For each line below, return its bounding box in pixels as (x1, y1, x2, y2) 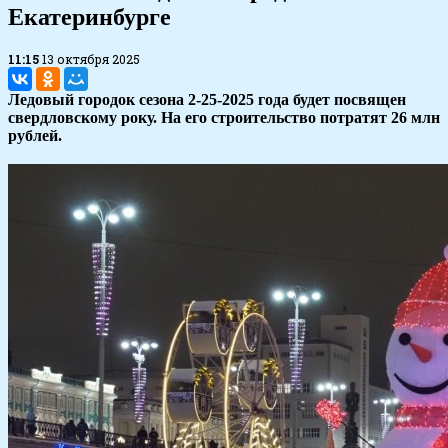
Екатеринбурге (8, 4, 171, 31)
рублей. (8, 127, 62, 145)
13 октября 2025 (42, 51, 140, 68)
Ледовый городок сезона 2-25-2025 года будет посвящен (8, 91, 406, 109)
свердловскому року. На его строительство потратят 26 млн (8, 109, 440, 127)
